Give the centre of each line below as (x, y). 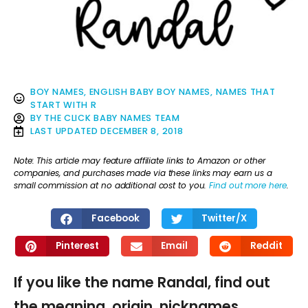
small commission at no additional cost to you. (112, 185)
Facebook (115, 219)
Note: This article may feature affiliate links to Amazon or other (140, 160)
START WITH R (64, 105)
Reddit (266, 246)
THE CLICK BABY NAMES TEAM (112, 118)
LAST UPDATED (64, 131)
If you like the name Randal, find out (142, 283)
